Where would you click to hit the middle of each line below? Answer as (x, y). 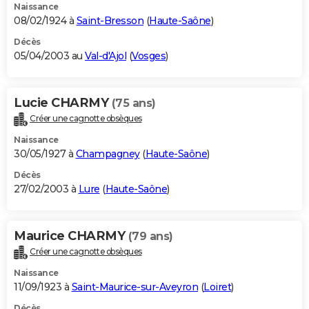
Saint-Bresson (110, 21)
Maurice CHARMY (71, 236)
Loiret (217, 287)
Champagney (108, 153)
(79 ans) (150, 236)
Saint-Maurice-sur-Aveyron (134, 287)
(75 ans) (133, 103)
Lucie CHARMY (63, 103)
